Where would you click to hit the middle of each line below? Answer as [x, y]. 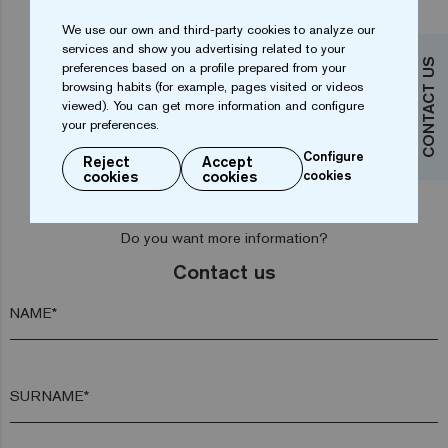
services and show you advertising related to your [203, 48]
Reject [106, 161]
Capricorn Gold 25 [295, 96]
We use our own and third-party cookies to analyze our [218, 29]
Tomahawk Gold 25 [97, 96]
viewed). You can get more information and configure [213, 105]
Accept [228, 161]
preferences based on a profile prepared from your [204, 67]
